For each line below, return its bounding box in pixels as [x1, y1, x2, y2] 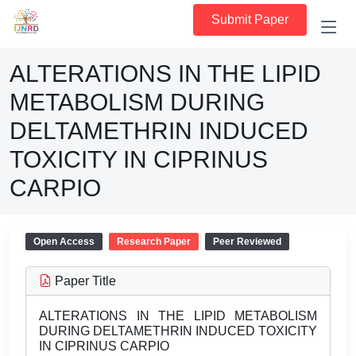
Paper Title [52, 274, 116, 288]
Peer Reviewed [213, 236, 281, 247]
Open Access [33, 236, 95, 247]
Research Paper [117, 236, 191, 247]
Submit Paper [211, 13, 288, 26]
